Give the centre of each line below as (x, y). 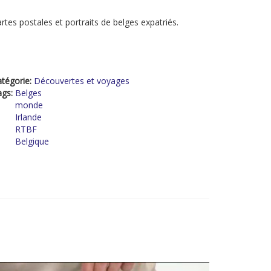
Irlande (28, 117)
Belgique (32, 141)
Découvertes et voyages (82, 81)
